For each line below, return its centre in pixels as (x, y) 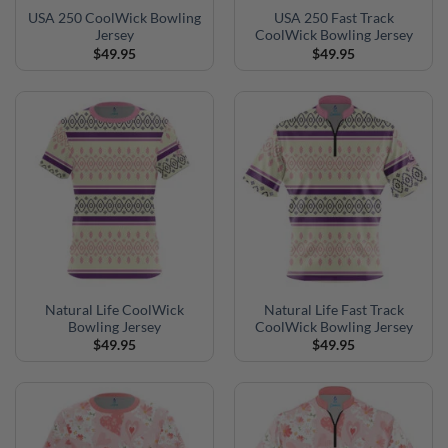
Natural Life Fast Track (333, 309)
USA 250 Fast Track (333, 18)
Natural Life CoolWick (114, 309)
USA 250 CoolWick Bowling (114, 18)
